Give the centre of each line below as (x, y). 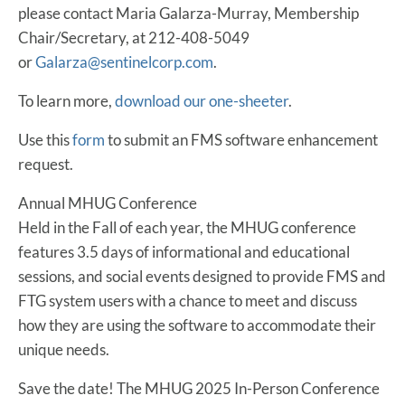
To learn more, (66, 100)
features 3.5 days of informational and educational (184, 251)
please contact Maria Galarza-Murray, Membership (188, 13)
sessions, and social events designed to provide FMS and (202, 276)
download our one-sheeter (202, 100)
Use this (45, 139)
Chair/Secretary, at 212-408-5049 (134, 37)
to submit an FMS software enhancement (241, 139)
